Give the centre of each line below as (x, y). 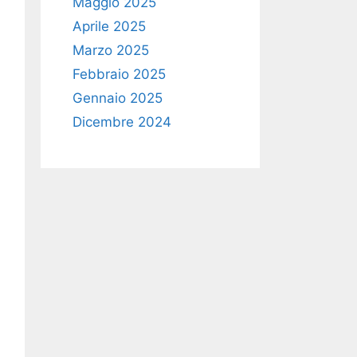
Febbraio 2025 (119, 74)
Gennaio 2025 (118, 98)
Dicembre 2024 (122, 122)
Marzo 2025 (111, 50)
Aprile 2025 (109, 26)
